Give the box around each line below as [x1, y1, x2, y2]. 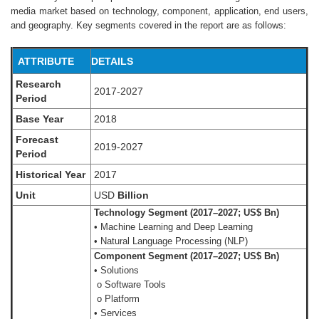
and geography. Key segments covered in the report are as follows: [11, 20, 286, 31]
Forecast [16, 134, 58, 145]
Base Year [16, 113, 63, 125]
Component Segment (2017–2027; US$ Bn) [91, 251, 279, 261]
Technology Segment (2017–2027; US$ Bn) [91, 207, 279, 218]
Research [16, 78, 61, 90]
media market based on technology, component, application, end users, [11, 6, 308, 16]
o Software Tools [91, 279, 166, 290]
